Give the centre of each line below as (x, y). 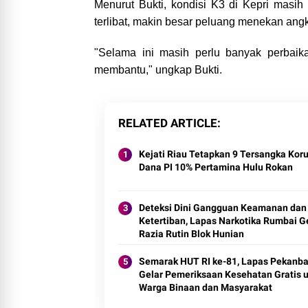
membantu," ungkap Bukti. (158, 70)
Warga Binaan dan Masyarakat (206, 288)
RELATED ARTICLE (168, 123)
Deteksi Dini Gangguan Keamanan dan (223, 208)
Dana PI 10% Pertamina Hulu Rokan (216, 167)
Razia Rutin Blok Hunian (191, 234)
